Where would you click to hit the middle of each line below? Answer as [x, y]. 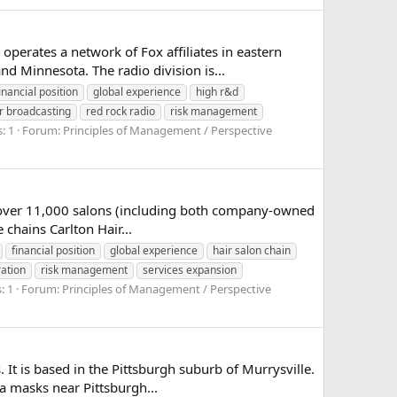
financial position [53, 250]
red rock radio [121, 111]
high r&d [217, 92]
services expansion [190, 269]
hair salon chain [252, 250]
